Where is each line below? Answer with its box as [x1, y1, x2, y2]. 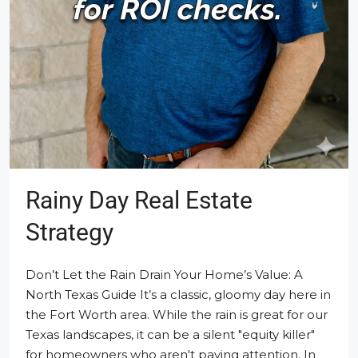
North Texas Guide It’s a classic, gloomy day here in [26, 287, 331, 303]
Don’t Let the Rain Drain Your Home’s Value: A [26, 267, 303, 283]
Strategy [26, 218, 113, 247]
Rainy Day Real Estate [26, 186, 253, 215]
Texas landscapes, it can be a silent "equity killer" [26, 327, 315, 343]
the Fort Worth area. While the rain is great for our [26, 307, 328, 323]
